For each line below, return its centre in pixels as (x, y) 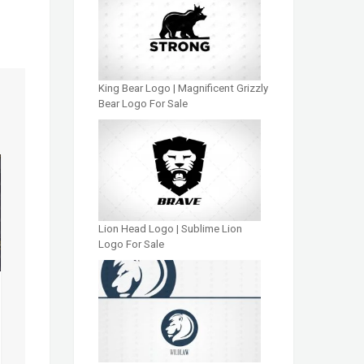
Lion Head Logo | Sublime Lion (170, 229)
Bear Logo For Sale (143, 103)
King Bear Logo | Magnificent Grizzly (183, 88)
